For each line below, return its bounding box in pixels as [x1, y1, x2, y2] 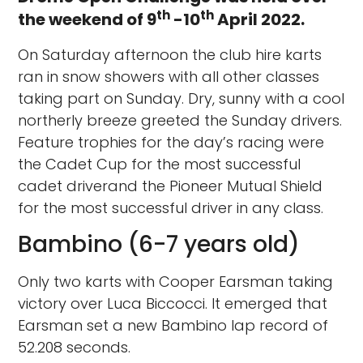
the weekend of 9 [18, 8, 157, 32]
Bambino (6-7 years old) [18, 228, 301, 260]
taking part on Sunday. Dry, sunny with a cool [18, 88, 345, 109]
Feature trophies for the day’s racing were [18, 132, 325, 153]
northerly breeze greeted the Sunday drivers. [18, 110, 343, 131]
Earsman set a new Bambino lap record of [18, 314, 329, 335]
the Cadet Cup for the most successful [18, 154, 301, 175]
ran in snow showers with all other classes [18, 66, 320, 88]
